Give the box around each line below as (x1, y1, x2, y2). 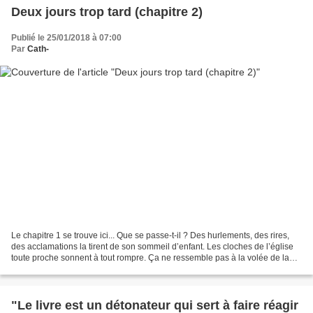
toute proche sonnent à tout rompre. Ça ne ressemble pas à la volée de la (11, 253, 289, 263)
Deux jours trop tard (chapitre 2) (11, 4, 203, 19)
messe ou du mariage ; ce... (11, 264, 115, 275)
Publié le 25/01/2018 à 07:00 (11, 32, 122, 43)
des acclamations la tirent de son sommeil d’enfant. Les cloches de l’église (11, 242, 293, 252)
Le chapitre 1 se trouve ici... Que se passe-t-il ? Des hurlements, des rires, (11, 231, 289, 241)
